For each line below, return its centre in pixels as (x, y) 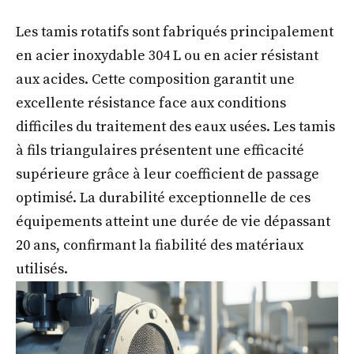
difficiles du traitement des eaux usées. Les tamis (175, 126)
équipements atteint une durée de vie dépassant (173, 221)
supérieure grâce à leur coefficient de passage (168, 174)
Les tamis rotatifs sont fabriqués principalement (175, 32)
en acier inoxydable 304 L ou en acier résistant (167, 55)
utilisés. (42, 269)
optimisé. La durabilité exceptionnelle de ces (163, 198)
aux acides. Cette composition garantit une (155, 79)
